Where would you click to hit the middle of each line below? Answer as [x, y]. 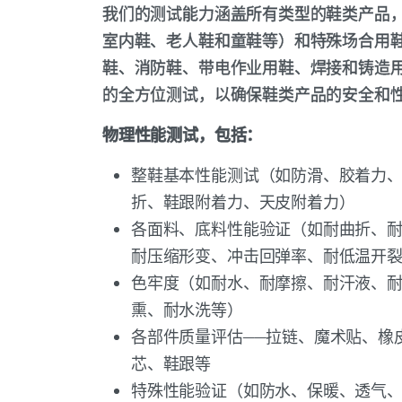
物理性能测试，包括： [183, 135]
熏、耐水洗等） [187, 310]
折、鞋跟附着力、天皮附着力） [243, 202]
